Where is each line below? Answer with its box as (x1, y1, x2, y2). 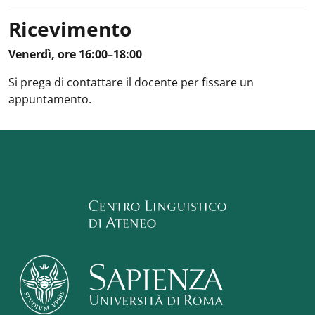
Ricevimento (8, 15, 131, 42)
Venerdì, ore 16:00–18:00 (8, 46, 142, 62)
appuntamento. (8, 91, 91, 107)
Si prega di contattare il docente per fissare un (8, 75, 254, 90)
